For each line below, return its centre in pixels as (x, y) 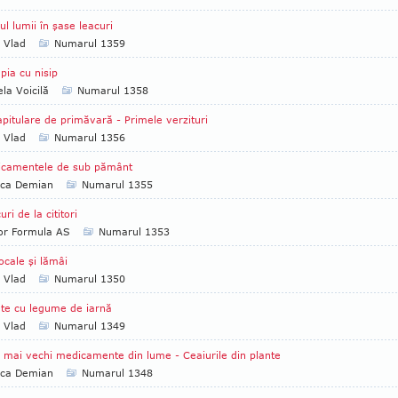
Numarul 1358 (113, 90)
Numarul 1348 (117, 373)
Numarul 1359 (90, 43)
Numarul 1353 (134, 231)
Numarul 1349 (90, 326)
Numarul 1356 (90, 137)
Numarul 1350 (90, 279)
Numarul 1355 (117, 184)
